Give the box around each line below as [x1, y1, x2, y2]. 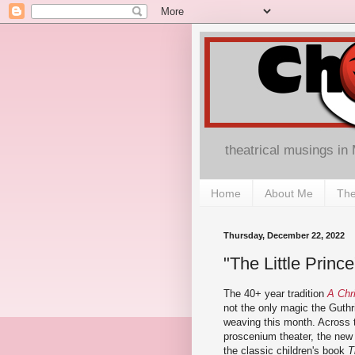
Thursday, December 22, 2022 [223, 231, 345, 241]
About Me [265, 186, 313, 200]
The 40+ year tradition [223, 287, 327, 300]
